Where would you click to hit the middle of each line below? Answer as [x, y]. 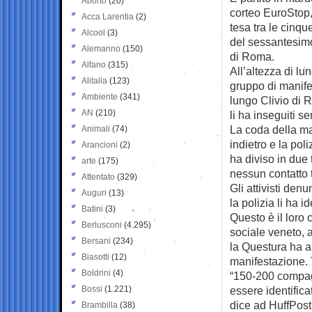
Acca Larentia [108, 16]
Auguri [94, 193]
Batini [92, 209]
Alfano [94, 64]
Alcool [93, 32]
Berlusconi [102, 225]
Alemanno [101, 48]
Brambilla [100, 305]
